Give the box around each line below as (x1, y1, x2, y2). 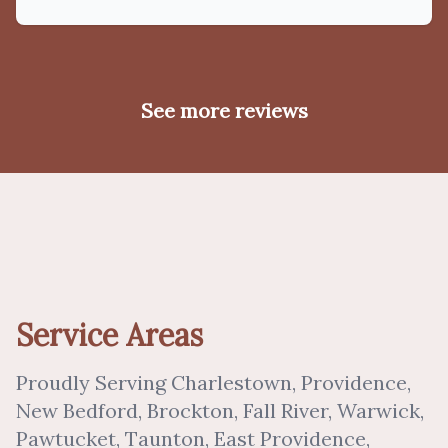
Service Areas (16, 316, 203, 354)
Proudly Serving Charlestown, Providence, (16, 370, 411, 395)
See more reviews (140, 98, 308, 123)
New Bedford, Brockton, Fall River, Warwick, (16, 398, 424, 423)
